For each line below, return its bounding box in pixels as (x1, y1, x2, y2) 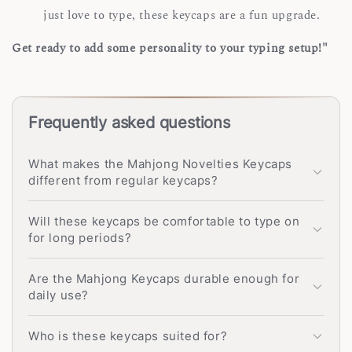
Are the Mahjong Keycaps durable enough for (28, 271, 300, 287)
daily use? (28, 288, 89, 303)
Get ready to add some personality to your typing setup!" (12, 38, 328, 57)
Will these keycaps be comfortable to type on (28, 214, 300, 229)
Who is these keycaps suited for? (28, 328, 228, 344)
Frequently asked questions (28, 112, 230, 133)
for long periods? (28, 230, 132, 246)
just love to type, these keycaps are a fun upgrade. (43, 5, 321, 24)
